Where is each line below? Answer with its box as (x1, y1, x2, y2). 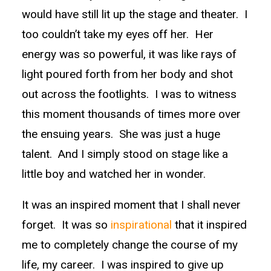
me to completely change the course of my (22, 238, 238, 252)
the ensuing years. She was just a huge (22, 127, 220, 141)
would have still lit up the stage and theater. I (22, 7, 247, 21)
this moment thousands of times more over (22, 107, 241, 121)
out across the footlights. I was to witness (22, 87, 237, 101)
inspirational (111, 218, 172, 232)
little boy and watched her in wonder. (22, 167, 206, 181)
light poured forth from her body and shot (22, 67, 233, 81)
